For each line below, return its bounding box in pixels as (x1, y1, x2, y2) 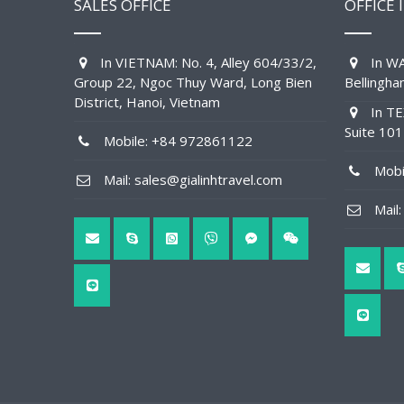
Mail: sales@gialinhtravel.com (93, 170, 282, 188)
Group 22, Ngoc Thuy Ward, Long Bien (74, 73, 312, 91)
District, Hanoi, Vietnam (74, 93, 220, 111)
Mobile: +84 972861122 (93, 132, 252, 150)
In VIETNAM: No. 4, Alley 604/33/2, (93, 53, 317, 71)
